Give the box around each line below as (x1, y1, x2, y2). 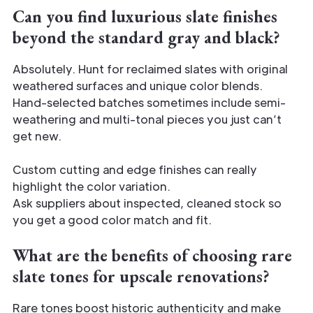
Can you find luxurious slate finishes (13, 5, 277, 27)
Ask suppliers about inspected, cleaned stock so (13, 195, 282, 210)
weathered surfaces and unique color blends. (13, 78, 263, 93)
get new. (13, 128, 61, 143)
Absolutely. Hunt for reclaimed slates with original (13, 61, 288, 76)
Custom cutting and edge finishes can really (13, 161, 257, 177)
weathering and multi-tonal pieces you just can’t (13, 111, 282, 126)
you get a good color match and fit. (13, 212, 212, 227)
